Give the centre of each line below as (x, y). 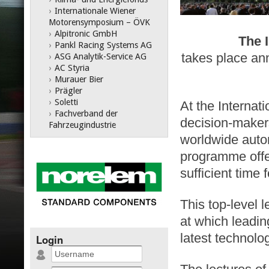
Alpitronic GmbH (86, 34)
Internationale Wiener (95, 11)
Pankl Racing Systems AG (103, 45)
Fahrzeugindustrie (82, 125)
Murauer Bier (79, 79)
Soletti (66, 102)
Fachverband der (86, 113)
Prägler (68, 91)
